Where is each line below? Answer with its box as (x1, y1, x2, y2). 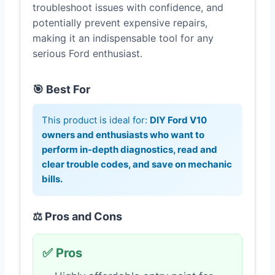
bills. (42, 173, 63, 185)
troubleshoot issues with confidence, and (33, 1, 223, 14)
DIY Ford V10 (150, 114, 207, 126)
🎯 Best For (33, 83, 90, 96)
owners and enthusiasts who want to (42, 129, 204, 141)
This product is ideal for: (42, 114, 150, 126)
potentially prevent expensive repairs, (33, 17, 207, 29)
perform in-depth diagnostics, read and (42, 144, 217, 156)
